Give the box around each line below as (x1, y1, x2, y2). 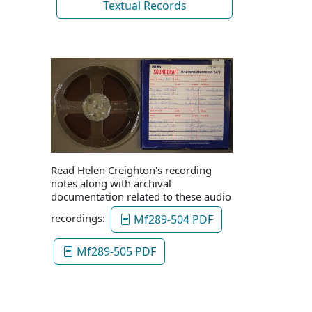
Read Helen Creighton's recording (51, 162, 212, 177)
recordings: (51, 210, 108, 225)
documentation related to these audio (51, 189, 231, 203)
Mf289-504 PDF (131, 211, 213, 227)
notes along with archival (51, 175, 171, 190)
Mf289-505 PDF (74, 243, 156, 259)
